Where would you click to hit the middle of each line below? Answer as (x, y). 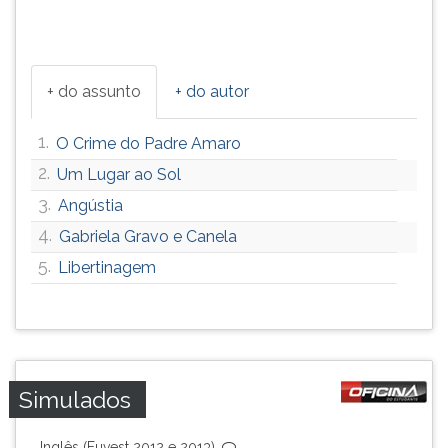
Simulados (75, 399)
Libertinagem (107, 267)
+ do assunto (94, 91)
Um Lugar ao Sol (119, 174)
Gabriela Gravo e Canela (148, 236)
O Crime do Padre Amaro (148, 143)
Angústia (90, 205)
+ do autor (212, 91)
